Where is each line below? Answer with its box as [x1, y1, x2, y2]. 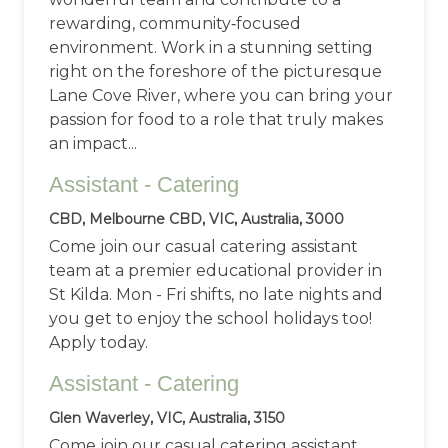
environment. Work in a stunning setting [49, 38, 373, 58]
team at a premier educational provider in [49, 261, 382, 281]
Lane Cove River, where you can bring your [49, 86, 393, 106]
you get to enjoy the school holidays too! [49, 309, 372, 329]
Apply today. [49, 333, 148, 353]
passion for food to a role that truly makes [49, 110, 383, 130]
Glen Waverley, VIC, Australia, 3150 [49, 409, 285, 428]
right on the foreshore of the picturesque [49, 62, 382, 82]
